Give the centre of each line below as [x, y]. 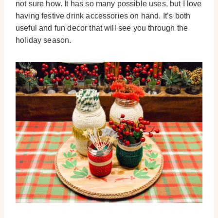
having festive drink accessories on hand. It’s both [103, 16]
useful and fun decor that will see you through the [102, 28]
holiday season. [44, 40]
